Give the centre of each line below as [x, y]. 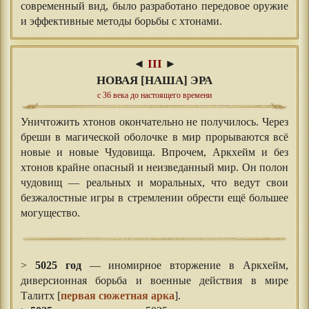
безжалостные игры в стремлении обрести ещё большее [154, 198]
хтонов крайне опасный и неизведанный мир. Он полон [154, 168]
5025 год [58, 266]
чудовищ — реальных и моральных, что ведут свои [154, 183]
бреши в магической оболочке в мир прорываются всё [154, 138]
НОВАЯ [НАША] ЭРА [154, 81]
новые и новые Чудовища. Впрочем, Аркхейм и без [154, 153]
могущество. [50, 213]
